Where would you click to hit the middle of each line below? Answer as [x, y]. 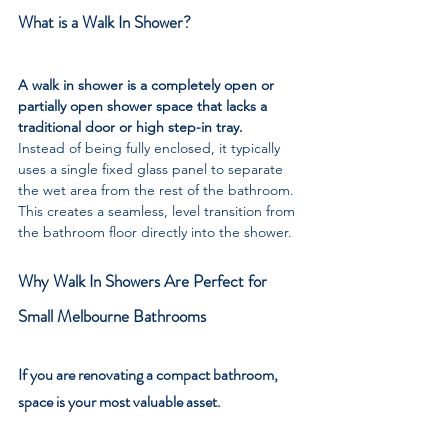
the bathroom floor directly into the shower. [155, 232]
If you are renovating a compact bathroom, [149, 374]
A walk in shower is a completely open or [148, 85]
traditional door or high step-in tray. [132, 127]
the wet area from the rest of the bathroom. [158, 190]
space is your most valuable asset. [121, 401]
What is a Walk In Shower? [104, 22]
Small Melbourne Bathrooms [112, 316]
